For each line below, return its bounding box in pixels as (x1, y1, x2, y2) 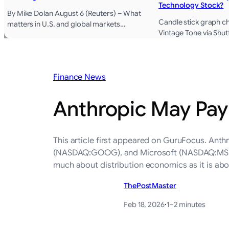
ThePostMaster (124, 180, 176, 190)
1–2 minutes (166, 199, 205, 209)
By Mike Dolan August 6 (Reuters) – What (7, 9, 142, 18)
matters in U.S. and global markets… (7, 19, 125, 29)
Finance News (53, 72, 106, 83)
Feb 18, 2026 (124, 199, 165, 209)
